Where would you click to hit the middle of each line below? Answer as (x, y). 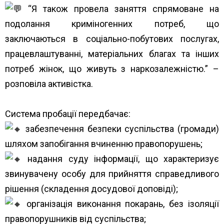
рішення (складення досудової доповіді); (91, 188)
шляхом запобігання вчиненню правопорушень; (104, 143)
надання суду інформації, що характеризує (120, 158)
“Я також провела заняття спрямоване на (120, 8)
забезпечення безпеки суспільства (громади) (120, 128)
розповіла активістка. (49, 83)
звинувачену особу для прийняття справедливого (112, 173)
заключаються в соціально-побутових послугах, (112, 38)
